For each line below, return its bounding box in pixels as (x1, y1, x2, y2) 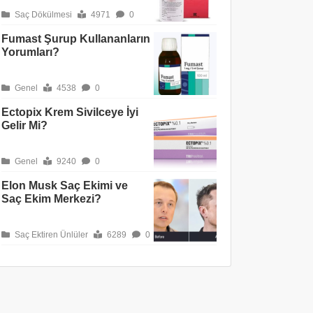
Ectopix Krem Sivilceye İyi (1, 106, 138, 118)
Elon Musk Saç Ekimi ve (1, 180, 128, 191)
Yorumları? (1, 46, 59, 58)
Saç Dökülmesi (13, 10, 72, 20)
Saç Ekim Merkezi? (1, 193, 101, 205)
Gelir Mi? (1, 119, 48, 131)
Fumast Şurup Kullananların (1, 33, 150, 45)
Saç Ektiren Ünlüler (13, 230, 88, 240)
